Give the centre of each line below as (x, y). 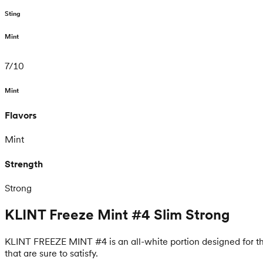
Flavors (21, 115)
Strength (24, 163)
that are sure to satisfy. (51, 253)
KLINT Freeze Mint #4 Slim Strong (117, 214)
